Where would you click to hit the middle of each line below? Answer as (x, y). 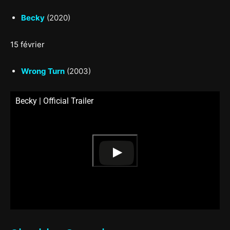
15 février (27, 44)
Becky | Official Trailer (54, 101)
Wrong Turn (43, 71)
